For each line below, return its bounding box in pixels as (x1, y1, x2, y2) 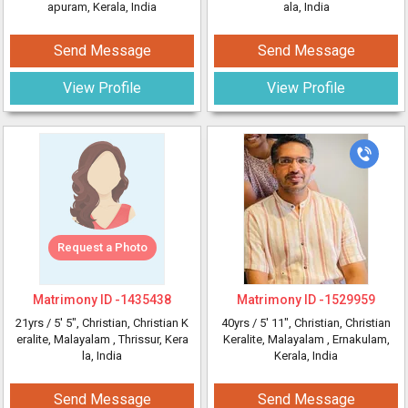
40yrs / (221, 316, 260, 330)
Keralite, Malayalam (222, 332, 327, 346)
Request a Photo (56, 240, 148, 254)
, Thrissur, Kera (112, 332, 189, 346)
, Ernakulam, (326, 332, 390, 346)
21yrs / (15, 316, 54, 330)
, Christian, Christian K (76, 316, 189, 330)
